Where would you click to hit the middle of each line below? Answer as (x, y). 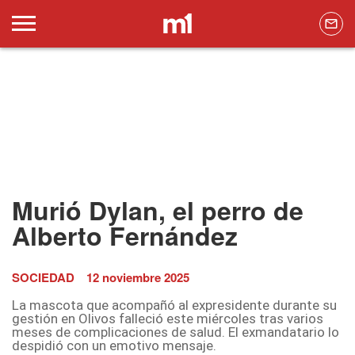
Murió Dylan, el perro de (158, 210)
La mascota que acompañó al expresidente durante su (174, 305)
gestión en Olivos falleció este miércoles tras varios (168, 319)
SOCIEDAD (43, 278)
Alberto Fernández (125, 236)
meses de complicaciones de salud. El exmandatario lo (176, 332)
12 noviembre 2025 (138, 278)
